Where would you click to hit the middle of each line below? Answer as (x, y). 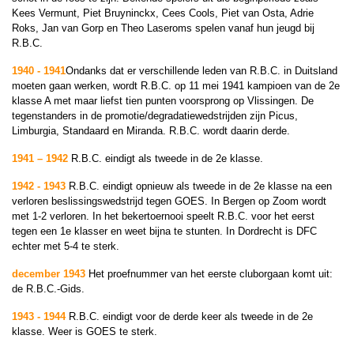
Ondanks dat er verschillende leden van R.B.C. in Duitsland (201, 71)
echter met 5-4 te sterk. (66, 246)
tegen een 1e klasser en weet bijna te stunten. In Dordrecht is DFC (164, 231)
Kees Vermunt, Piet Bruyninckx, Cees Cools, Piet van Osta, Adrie (163, 13)
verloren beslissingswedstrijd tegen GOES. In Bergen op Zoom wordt (169, 201)
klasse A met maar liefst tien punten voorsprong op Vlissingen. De (163, 101)
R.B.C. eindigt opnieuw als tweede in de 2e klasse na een (199, 186)
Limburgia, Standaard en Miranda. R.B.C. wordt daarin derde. (151, 131)
